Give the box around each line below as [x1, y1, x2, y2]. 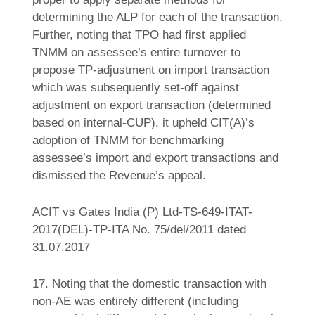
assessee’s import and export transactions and [32, 150, 278, 165]
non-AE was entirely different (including [32, 294, 238, 308]
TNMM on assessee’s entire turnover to [32, 45, 240, 59]
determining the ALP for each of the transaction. [32, 10, 283, 24]
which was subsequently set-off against [32, 80, 239, 94]
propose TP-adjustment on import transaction [32, 63, 269, 77]
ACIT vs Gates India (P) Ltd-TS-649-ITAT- [32, 205, 252, 219]
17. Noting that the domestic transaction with [32, 276, 266, 290]
